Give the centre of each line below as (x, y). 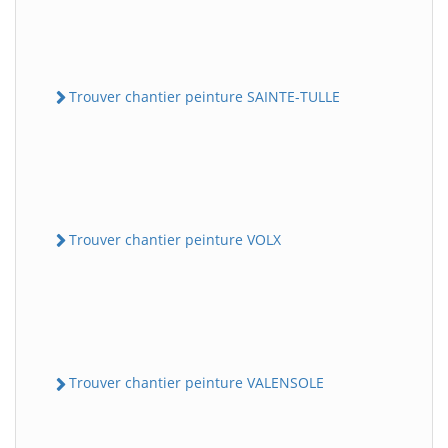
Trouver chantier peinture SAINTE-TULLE (204, 96)
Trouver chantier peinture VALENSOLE (196, 383)
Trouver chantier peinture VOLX (175, 240)
